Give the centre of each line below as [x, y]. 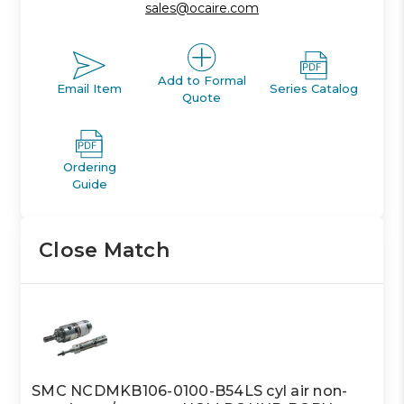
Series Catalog [314, 89]
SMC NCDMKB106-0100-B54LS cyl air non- [190, 390]
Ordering [89, 166]
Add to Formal [202, 80]
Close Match [104, 250]
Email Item [90, 89]
